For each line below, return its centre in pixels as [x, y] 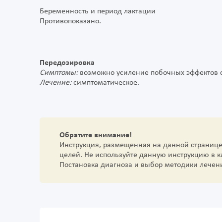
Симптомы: [59, 73]
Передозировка [67, 63]
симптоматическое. [105, 83]
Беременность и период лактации [98, 12]
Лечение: [55, 83]
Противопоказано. [70, 22]
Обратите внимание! [96, 136]
